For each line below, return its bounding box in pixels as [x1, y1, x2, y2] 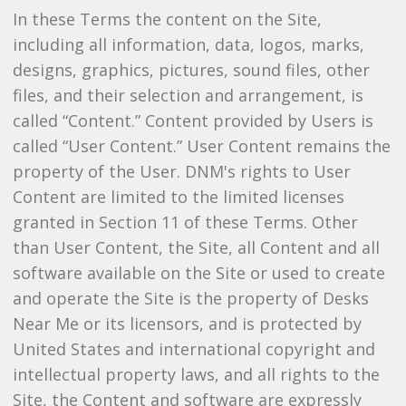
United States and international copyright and [12, 338, 375, 360]
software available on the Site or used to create [12, 262, 385, 284]
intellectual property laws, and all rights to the [12, 363, 380, 385]
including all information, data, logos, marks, [12, 34, 364, 55]
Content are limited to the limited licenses [12, 186, 344, 208]
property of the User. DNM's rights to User [12, 160, 351, 182]
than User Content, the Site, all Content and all [12, 237, 380, 258]
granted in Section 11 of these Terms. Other [12, 211, 358, 233]
